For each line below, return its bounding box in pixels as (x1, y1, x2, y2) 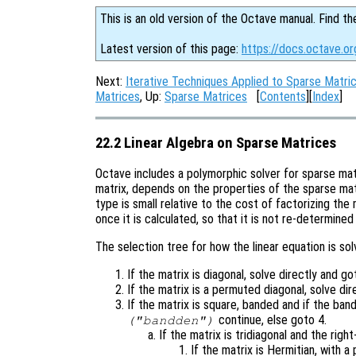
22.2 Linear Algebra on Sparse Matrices (95, 133, 336, 152)
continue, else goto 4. (215, 312, 327, 328)
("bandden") (127, 314, 215, 327)
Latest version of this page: (100, 41, 242, 56)
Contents (260, 89, 306, 104)
